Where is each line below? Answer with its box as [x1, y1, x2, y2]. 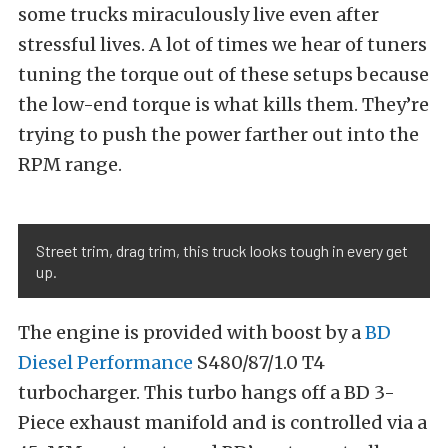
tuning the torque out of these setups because [18, 63, 429, 86]
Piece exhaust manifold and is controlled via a [18, 411, 427, 434]
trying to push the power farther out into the [18, 123, 419, 146]
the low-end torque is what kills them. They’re [18, 93, 429, 116]
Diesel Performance [18, 351, 193, 374]
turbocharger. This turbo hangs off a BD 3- [18, 381, 395, 404]
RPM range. [18, 153, 122, 176]
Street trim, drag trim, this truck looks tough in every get [36, 241, 408, 260]
